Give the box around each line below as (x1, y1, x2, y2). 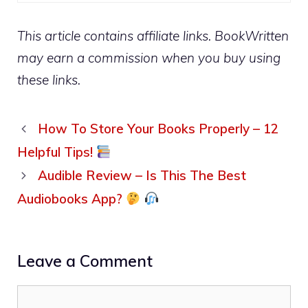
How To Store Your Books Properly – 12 (38, 120, 279, 137)
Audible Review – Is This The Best (38, 167, 247, 184)
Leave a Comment (17, 251, 153, 272)
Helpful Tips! (17, 144, 96, 161)
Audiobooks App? (17, 190, 126, 208)
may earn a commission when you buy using (17, 49, 280, 67)
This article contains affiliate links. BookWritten (17, 27, 289, 45)
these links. (17, 71, 80, 89)
